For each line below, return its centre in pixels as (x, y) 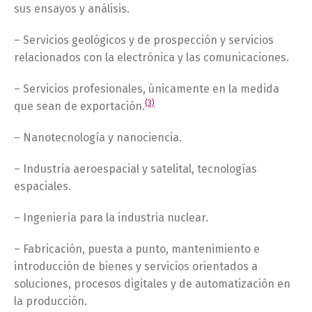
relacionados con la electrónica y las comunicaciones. (151, 57)
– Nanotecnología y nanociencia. (98, 138)
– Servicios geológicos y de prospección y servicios (144, 40)
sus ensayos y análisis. (72, 9)
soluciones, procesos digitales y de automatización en (152, 284)
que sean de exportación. (79, 106)
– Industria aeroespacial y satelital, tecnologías (135, 169)
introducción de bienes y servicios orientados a (136, 266)
